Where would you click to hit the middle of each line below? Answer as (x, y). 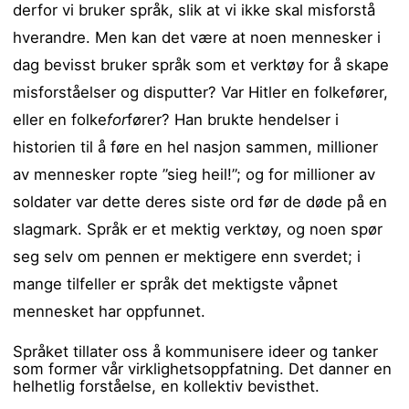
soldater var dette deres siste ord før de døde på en (200, 201)
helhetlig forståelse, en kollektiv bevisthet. (167, 386)
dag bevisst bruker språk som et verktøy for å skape (201, 64)
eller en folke (60, 119)
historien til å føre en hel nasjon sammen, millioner (196, 147)
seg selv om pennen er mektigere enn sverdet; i (187, 256)
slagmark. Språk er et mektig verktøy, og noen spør (198, 229)
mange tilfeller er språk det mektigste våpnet (176, 283)
